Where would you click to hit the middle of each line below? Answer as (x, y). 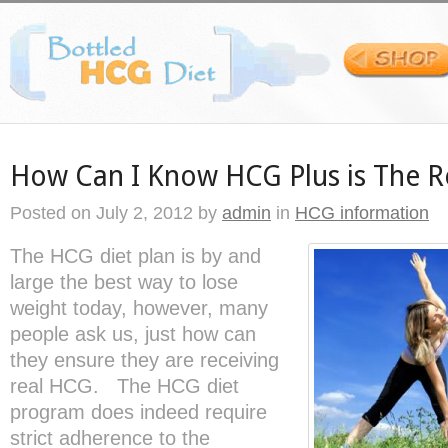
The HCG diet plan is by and (135, 256)
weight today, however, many (139, 308)
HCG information (362, 212)
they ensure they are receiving (144, 360)
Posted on (50, 212)
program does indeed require (138, 412)
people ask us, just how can (133, 334)
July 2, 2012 (142, 212)
